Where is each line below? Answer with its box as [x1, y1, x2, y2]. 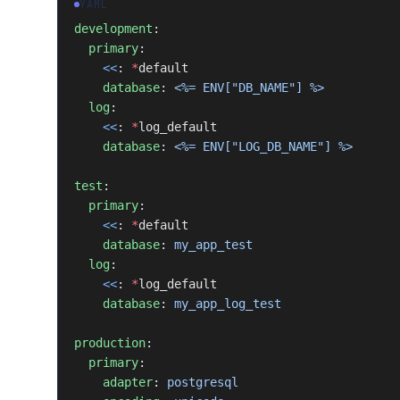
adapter [103, 375, 153, 389]
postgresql [167, 375, 238, 389]
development [74, 21, 153, 36]
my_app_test [174, 237, 253, 252]
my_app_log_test [174, 296, 281, 311]
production [74, 336, 146, 350]
